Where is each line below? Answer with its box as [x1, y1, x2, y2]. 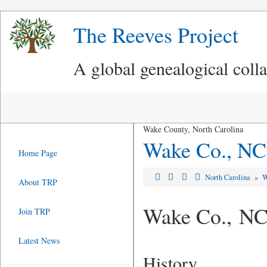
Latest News [18, 235, 60, 246]
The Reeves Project [73, 20, 238, 49]
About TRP [18, 176, 57, 188]
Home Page [18, 147, 57, 159]
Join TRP [18, 206, 50, 217]
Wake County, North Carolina [142, 123, 243, 135]
